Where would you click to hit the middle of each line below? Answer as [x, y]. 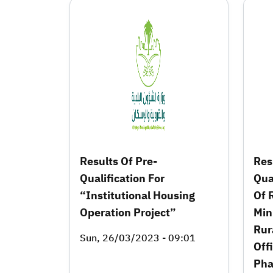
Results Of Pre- [119, 161]
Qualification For [122, 178]
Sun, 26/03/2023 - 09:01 [138, 238]
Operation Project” [128, 212]
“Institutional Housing [137, 195]
